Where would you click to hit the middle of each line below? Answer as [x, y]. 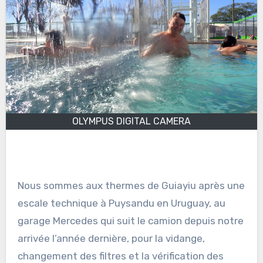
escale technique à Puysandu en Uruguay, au [121, 203]
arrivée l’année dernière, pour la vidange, [111, 239]
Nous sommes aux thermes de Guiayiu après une [131, 186]
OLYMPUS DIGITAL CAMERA [131, 122]
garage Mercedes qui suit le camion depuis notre [130, 221]
